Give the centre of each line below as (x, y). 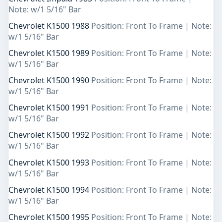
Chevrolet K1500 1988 (50, 26)
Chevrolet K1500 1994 (50, 190)
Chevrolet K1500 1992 (50, 135)
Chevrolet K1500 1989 (50, 53)
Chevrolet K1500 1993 (50, 162)
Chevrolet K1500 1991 (50, 108)
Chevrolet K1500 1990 (50, 81)
